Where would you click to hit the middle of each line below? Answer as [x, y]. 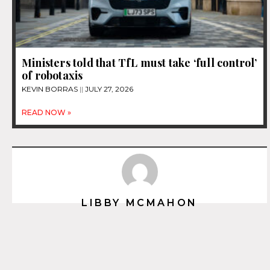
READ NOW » [46, 112]
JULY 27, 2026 [108, 89]
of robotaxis [52, 75]
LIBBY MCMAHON [140, 202]
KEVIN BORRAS [51, 89]
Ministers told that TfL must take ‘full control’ [140, 62]
